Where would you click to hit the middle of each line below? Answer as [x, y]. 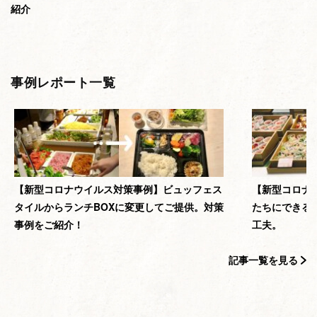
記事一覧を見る [265, 260]
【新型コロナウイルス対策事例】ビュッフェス [118, 189]
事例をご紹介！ [49, 225]
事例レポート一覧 [63, 82]
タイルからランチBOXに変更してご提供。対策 [119, 207]
